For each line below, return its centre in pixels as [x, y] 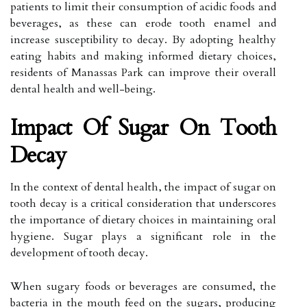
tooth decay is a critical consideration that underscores [143, 203]
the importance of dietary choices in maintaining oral [143, 220]
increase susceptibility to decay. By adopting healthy [143, 39]
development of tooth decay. [79, 253]
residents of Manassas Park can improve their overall [143, 72]
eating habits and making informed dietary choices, [143, 56]
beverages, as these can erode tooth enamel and [143, 23]
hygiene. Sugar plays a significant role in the [143, 236]
